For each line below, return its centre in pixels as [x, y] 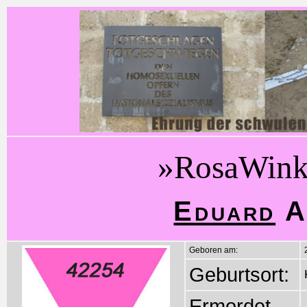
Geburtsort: [239, 274]
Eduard [225, 211]
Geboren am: [213, 250]
